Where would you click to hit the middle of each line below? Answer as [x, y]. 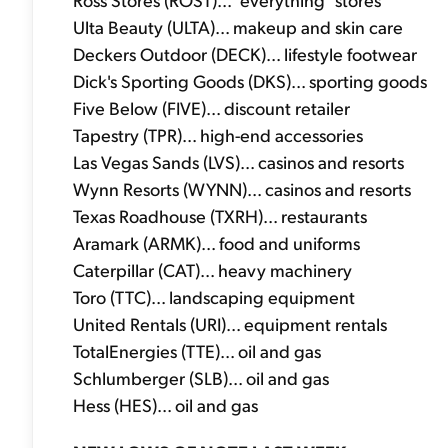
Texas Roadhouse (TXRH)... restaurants [220, 215]
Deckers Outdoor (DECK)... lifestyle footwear [245, 53]
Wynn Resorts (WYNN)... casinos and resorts [242, 188]
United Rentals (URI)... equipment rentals [230, 323]
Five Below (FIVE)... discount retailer [211, 107]
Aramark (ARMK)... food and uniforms [216, 242]
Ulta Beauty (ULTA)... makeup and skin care [238, 26]
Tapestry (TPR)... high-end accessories [218, 134]
